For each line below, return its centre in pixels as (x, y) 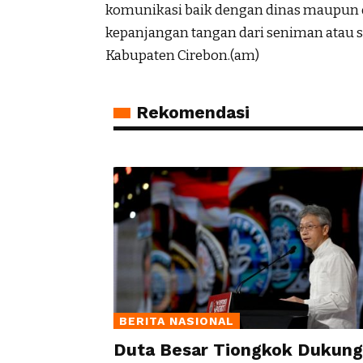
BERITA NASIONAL (177, 321)
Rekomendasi (193, 112)
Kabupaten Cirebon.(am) (182, 55)
